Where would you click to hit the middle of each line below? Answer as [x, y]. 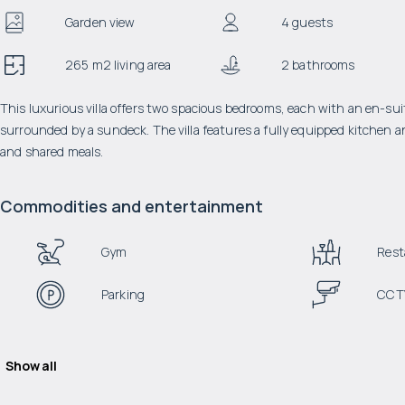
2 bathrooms [318, 65]
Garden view [100, 22]
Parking [123, 294]
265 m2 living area [118, 65]
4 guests [307, 22]
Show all [31, 366]
